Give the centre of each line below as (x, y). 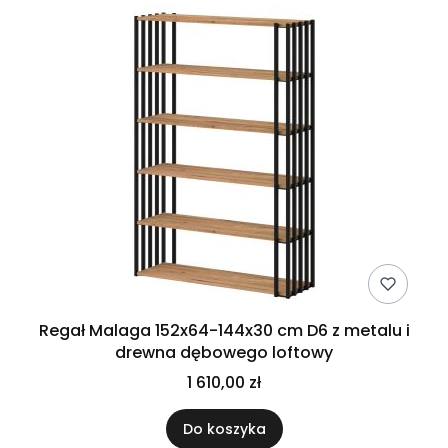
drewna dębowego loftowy (224, 352)
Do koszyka (224, 429)
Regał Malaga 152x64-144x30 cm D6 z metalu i (224, 330)
